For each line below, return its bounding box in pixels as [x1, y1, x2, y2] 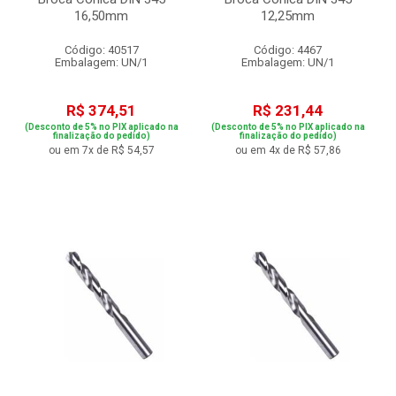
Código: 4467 [254, 43, 322, 57]
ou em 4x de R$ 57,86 [234, 144, 341, 156]
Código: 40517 [64, 43, 139, 57]
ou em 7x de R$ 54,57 [48, 144, 155, 156]
